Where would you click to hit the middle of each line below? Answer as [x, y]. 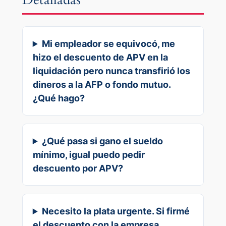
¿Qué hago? [59, 98]
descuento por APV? [78, 168]
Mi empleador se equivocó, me [109, 44]
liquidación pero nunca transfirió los [111, 71]
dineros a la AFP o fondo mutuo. [101, 84]
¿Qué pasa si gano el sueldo [103, 141]
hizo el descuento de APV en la [100, 57]
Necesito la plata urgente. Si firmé [116, 211]
